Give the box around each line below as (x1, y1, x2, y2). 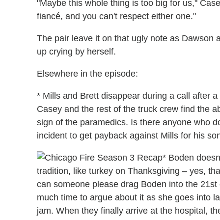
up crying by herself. (37, 47, 116, 57)
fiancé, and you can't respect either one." (37, 11, 196, 22)
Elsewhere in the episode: (37, 69, 138, 79)
